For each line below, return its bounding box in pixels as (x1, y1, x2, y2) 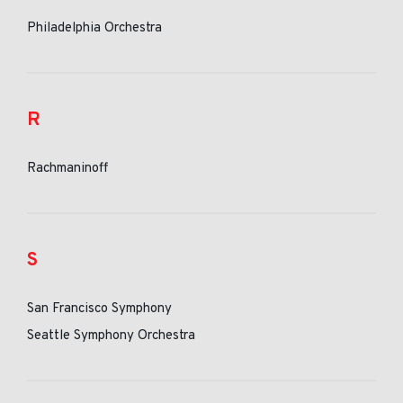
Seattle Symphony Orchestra (27, 327, 195, 345)
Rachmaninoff (27, 160, 108, 177)
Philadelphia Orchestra (27, 20, 162, 37)
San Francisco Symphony (27, 300, 172, 318)
